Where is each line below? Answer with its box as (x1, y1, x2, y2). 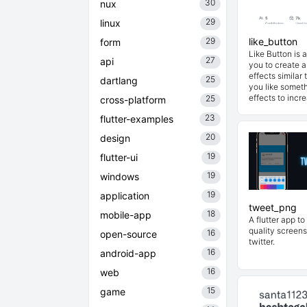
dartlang (100, 75, 138, 86)
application (100, 190, 149, 201)
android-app (100, 247, 156, 259)
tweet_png (249, 201, 297, 213)
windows (100, 171, 139, 182)
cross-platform (100, 94, 166, 106)
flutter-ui (100, 151, 138, 163)
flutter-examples (100, 113, 173, 125)
